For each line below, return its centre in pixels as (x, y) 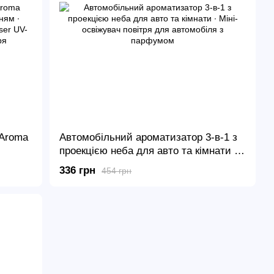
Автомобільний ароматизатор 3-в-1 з (149, 137)
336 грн (78, 171)
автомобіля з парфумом (118, 177)
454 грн (117, 170)
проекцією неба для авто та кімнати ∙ (149, 150)
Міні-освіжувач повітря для (124, 164)
